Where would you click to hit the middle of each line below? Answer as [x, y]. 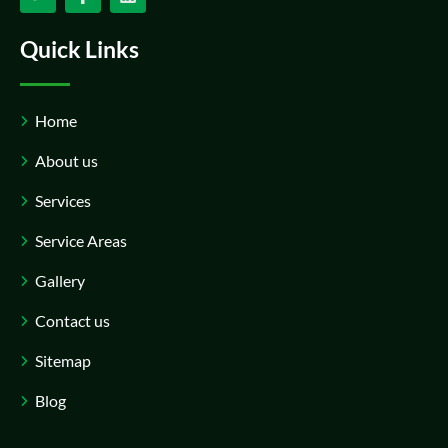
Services [63, 200]
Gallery [60, 280]
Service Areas [81, 240]
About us [66, 160]
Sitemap [63, 360]
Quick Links [79, 48]
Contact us [72, 320]
